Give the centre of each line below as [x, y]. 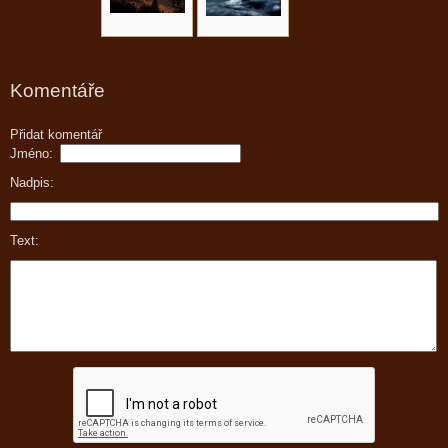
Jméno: [31, 154]
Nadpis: [32, 183]
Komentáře [57, 91]
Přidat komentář [56, 135]
